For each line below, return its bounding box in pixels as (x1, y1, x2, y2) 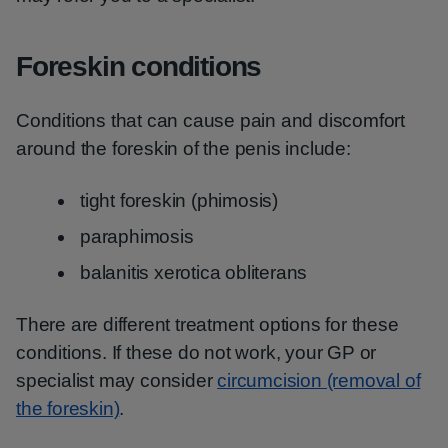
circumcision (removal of (217, 370, 421, 391)
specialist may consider (16, 370, 218, 391)
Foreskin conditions (16, 51, 262, 82)
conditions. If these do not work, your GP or (16, 342, 377, 363)
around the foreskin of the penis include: (16, 138, 351, 159)
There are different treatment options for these (16, 314, 399, 335)
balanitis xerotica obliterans (80, 262, 308, 283)
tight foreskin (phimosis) (80, 190, 278, 211)
